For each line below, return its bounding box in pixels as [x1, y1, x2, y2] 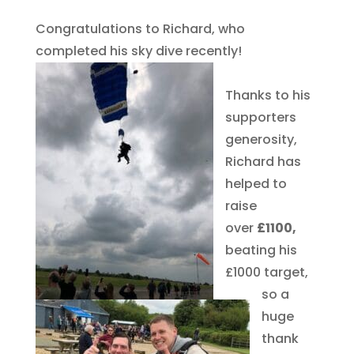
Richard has [224, 152, 301, 171]
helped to [224, 174, 287, 193]
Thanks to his [224, 85, 311, 104]
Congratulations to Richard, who [35, 19, 245, 38]
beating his [224, 240, 297, 259]
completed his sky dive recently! [35, 41, 242, 60]
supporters [224, 107, 296, 126]
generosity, [224, 130, 297, 149]
